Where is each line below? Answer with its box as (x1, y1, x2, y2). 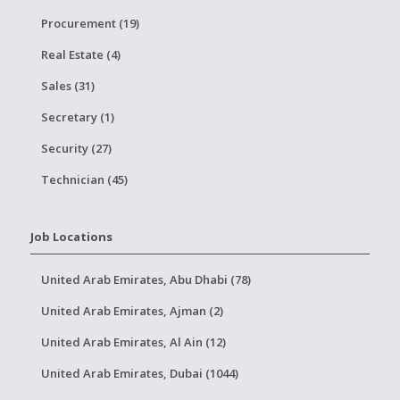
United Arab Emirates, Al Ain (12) (40, 334, 226, 350)
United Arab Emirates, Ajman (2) (40, 303, 223, 319)
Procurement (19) (40, 15, 139, 31)
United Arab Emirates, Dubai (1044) (40, 365, 238, 381)
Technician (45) (40, 171, 128, 187)
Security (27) (40, 140, 112, 156)
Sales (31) (40, 78, 95, 94)
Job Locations (29, 229, 112, 245)
